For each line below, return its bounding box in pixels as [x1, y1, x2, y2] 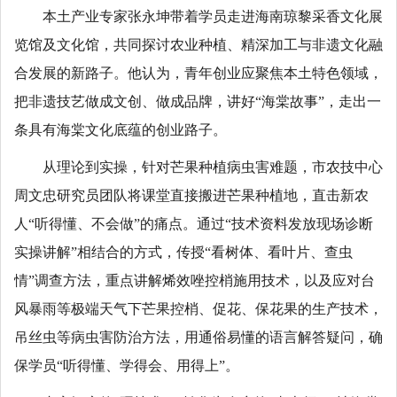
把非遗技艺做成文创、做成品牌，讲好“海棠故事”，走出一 [14, 94, 381, 109]
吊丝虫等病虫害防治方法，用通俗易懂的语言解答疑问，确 [14, 330, 383, 345]
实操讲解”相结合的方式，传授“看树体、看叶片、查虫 [14, 245, 353, 260]
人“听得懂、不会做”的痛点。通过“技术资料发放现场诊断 [14, 216, 373, 231]
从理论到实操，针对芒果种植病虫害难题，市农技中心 [43, 160, 383, 175]
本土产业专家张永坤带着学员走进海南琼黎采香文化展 [43, 9, 383, 24]
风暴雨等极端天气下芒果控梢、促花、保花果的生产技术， [14, 301, 383, 316]
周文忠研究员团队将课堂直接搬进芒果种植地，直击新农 [14, 188, 369, 203]
